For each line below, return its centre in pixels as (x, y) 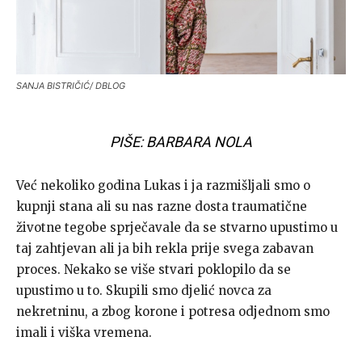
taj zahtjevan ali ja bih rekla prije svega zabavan (165, 248)
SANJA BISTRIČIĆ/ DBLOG (71, 85)
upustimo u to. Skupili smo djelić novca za (144, 290)
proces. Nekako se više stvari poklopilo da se (154, 269)
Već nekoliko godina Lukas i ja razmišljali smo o (163, 185)
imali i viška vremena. (84, 332)
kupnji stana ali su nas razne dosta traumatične (162, 206)
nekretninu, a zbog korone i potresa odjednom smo (173, 311)
